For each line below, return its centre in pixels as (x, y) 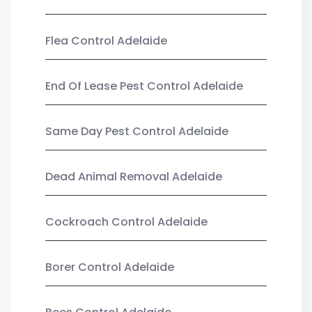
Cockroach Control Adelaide (126, 221)
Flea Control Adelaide (106, 40)
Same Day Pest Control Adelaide (137, 131)
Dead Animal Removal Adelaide (134, 176)
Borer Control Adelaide (110, 267)
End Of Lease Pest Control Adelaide (144, 86)
